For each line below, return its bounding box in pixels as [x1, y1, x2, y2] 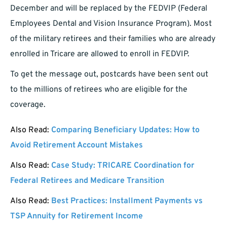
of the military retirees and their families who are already [10, 34, 215, 45]
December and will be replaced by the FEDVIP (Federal [10, 4, 207, 14]
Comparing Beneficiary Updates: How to [51, 125, 200, 136]
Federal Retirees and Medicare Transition [10, 176, 164, 186]
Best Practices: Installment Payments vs [51, 196, 203, 207]
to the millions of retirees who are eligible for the [10, 85, 187, 95]
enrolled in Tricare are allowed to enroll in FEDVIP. [10, 49, 190, 60]
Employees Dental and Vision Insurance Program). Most [10, 19, 212, 29]
